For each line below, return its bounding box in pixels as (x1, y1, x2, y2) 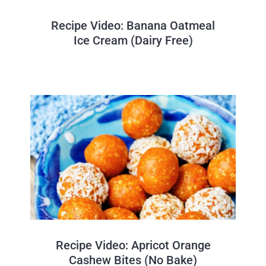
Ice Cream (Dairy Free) (73, 33, 193, 47)
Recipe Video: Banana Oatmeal (51, 18, 215, 33)
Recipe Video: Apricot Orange (55, 237, 211, 252)
